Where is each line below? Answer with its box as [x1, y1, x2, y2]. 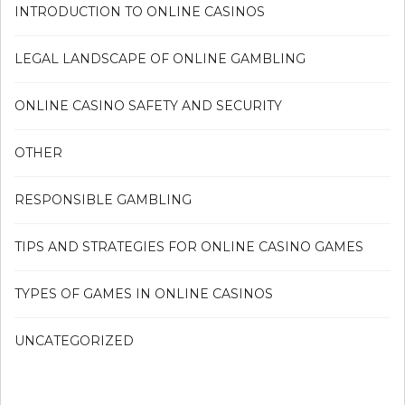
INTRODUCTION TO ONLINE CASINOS [14, 3, 265, 20]
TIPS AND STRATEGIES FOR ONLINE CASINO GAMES [14, 238, 363, 255]
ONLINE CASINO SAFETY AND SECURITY [14, 97, 282, 114]
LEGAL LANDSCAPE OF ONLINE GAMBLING [14, 50, 306, 67]
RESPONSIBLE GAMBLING [14, 191, 192, 208]
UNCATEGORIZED [14, 332, 134, 349]
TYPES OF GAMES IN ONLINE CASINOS [14, 285, 273, 302]
